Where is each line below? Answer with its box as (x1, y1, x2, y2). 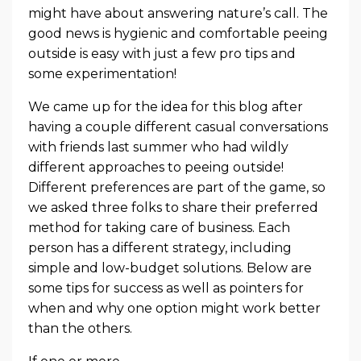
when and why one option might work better (28, 300, 321, 316)
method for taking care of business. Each (28, 219, 290, 235)
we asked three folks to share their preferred (28, 199, 318, 215)
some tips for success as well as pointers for (28, 280, 304, 296)
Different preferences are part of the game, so (28, 179, 326, 195)
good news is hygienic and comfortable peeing (28, 25, 328, 41)
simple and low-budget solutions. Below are (28, 259, 312, 276)
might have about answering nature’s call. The (28, 5, 328, 21)
